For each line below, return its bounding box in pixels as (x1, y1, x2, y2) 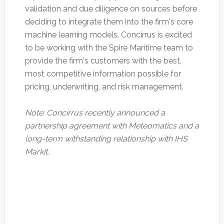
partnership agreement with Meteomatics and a (24, 120, 199, 130)
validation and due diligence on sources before (24, 3, 197, 13)
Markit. (24, 146, 57, 156)
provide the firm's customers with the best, (24, 55, 181, 65)
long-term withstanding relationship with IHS (24, 133, 187, 143)
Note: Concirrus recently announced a (24, 107, 165, 117)
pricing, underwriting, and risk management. (24, 81, 185, 91)
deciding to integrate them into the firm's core (24, 16, 193, 26)
